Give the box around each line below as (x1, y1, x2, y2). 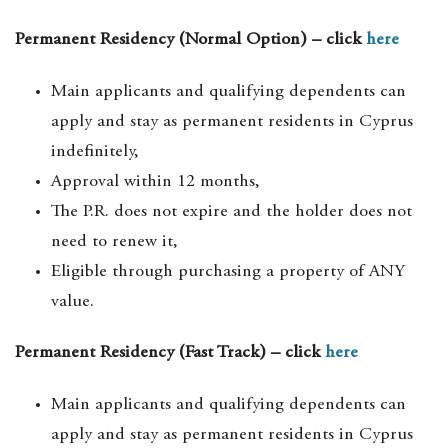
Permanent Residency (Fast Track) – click (15, 344, 325, 362)
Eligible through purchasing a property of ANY (51, 263, 405, 281)
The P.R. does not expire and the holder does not (51, 203, 412, 221)
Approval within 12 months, (51, 173, 260, 191)
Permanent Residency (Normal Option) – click (15, 31, 366, 49)
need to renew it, (51, 233, 178, 251)
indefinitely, (51, 143, 139, 161)
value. (51, 293, 94, 311)
